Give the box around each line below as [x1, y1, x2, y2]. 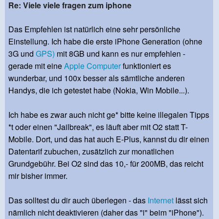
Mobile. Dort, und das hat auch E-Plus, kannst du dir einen [8, 133, 209, 145]
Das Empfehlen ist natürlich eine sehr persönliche [8, 23, 180, 35]
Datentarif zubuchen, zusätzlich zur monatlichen [8, 145, 174, 157]
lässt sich [174, 194, 208, 206]
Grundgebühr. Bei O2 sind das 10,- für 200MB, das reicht [8, 157, 203, 169]
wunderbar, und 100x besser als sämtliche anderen [8, 72, 185, 84]
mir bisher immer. [8, 170, 67, 181]
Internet [148, 194, 174, 206]
